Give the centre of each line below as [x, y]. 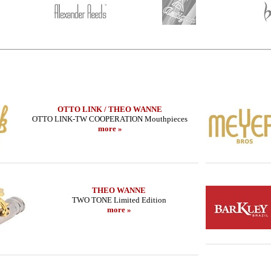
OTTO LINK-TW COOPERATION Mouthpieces [110, 119]
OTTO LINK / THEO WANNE [110, 109]
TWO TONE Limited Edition [119, 200]
